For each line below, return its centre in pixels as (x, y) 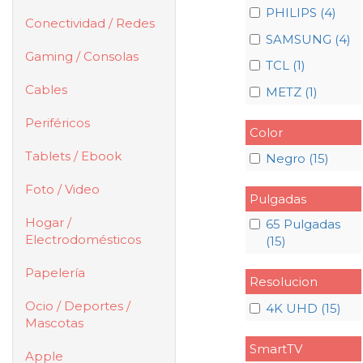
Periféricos (58, 123)
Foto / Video (62, 189)
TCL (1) (285, 66)
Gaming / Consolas (82, 56)
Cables (46, 90)
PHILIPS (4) (301, 13)
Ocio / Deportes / (78, 306)
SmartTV (275, 349)
